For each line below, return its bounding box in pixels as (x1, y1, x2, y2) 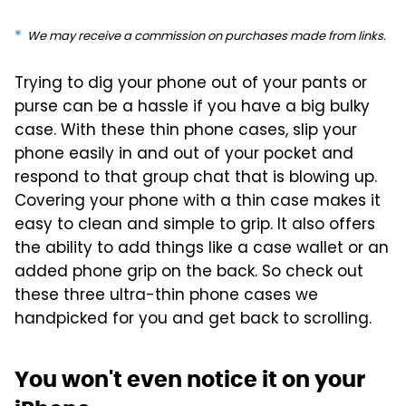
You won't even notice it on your (14, 364, 365, 393)
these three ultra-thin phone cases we (14, 283, 318, 309)
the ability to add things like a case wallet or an (14, 236, 389, 262)
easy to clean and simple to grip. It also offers (14, 212, 375, 238)
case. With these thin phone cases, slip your (14, 118, 357, 144)
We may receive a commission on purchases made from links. (27, 26, 386, 46)
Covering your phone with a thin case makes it (14, 188, 381, 215)
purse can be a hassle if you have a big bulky (14, 94, 370, 121)
